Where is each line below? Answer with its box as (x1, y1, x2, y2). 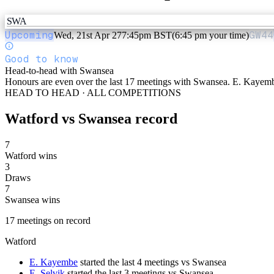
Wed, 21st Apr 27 (54, 29, 122, 40)
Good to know (5, 52, 78, 65)
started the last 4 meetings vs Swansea (80, 256, 226, 267)
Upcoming (5, 28, 54, 42)
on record (51, 215, 91, 226)
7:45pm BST (122, 29, 172, 40)
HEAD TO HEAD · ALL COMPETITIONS (5, 87, 181, 98)
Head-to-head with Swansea (5, 65, 114, 76)
